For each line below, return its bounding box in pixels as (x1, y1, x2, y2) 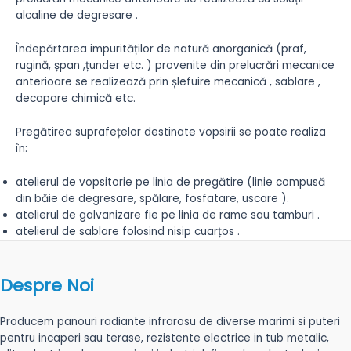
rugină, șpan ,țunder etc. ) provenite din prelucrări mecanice (16, 57, 335, 73)
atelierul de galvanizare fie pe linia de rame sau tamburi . (16, 207, 320, 223)
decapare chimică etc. (16, 90, 136, 106)
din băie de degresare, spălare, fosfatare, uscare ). (16, 190, 289, 206)
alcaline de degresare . (16, 8, 138, 23)
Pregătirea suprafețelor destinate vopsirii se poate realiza (16, 124, 326, 139)
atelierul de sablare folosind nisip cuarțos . (16, 223, 240, 239)
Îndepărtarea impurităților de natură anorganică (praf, (16, 41, 306, 56)
